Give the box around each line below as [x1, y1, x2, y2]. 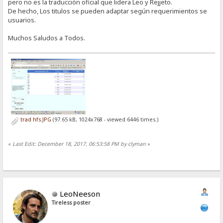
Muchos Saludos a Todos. [8, 33, 86, 43]
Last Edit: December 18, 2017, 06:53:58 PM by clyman [12, 140, 146, 148]
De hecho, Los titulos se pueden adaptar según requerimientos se [8, 6, 208, 16]
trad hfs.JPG [18, 116, 51, 123]
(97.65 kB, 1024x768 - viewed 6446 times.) [51, 116, 158, 123]
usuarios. [8, 15, 36, 25]
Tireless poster [52, 199, 91, 206]
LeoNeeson [60, 188, 101, 199]
